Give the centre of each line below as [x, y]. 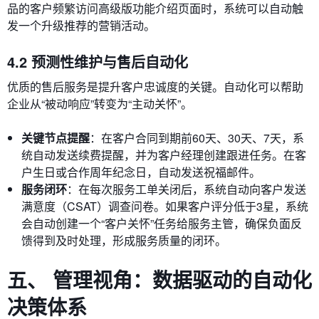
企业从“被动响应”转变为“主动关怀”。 [100, 104]
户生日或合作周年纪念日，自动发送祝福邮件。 [141, 172]
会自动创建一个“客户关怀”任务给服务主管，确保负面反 [162, 223]
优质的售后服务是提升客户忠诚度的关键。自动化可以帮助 [155, 87]
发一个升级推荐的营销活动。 [81, 25]
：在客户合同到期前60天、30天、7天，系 [197, 138]
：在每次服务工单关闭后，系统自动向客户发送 [187, 189]
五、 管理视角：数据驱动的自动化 [159, 279]
